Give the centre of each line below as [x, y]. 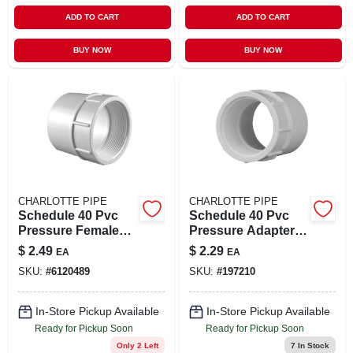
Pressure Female [68, 230]
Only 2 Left [137, 345]
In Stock [312, 345]
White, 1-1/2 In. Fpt [243, 245]
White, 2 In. [50, 260]
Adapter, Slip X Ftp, [75, 245]
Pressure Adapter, [243, 230]
